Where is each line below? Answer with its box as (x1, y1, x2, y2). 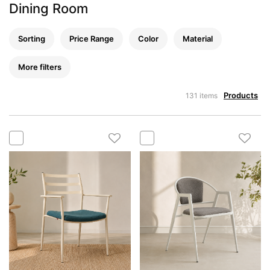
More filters (18, 61, 61, 72)
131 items (186, 90, 218, 100)
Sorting (18, 33, 45, 43)
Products (224, 90, 258, 100)
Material (183, 33, 213, 43)
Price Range (69, 33, 114, 43)
